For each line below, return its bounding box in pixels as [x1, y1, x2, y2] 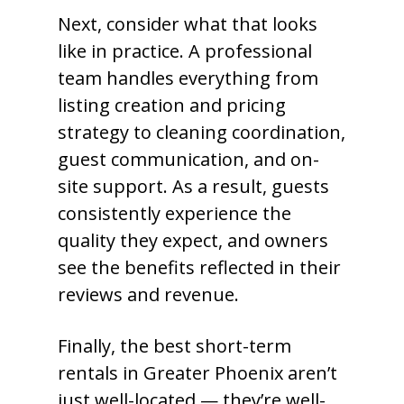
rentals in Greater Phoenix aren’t [58, 361, 337, 385]
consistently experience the [58, 201, 291, 225]
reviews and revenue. [58, 282, 239, 307]
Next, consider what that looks [58, 12, 317, 36]
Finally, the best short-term [58, 334, 291, 358]
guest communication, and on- [58, 147, 319, 171]
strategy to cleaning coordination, [58, 120, 345, 144]
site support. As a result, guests [58, 174, 329, 198]
